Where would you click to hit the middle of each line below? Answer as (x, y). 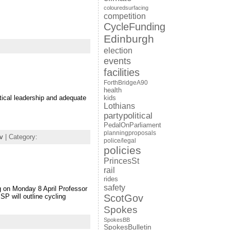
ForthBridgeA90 (126, 83)
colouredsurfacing (126, 8)
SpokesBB (117, 220)
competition (124, 16)
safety (114, 187)
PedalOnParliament (132, 125)
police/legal (120, 141)
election (118, 50)
